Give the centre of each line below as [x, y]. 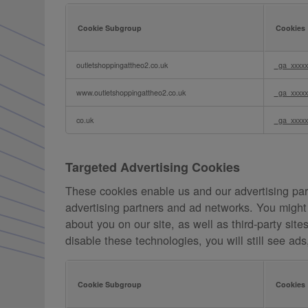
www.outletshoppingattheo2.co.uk [131, 92]
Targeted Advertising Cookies [152, 167]
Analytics [90, 59]
